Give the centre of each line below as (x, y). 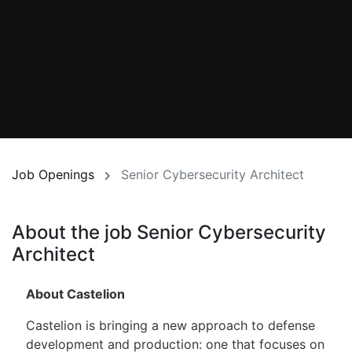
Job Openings (53, 175)
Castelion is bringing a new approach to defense (170, 326)
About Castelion (75, 294)
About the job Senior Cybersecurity (169, 233)
